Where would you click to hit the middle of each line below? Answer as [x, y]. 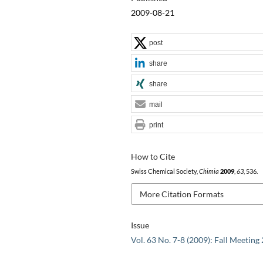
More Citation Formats [181, 194]
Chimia [209, 171]
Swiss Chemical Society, [165, 171]
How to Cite [153, 156]
